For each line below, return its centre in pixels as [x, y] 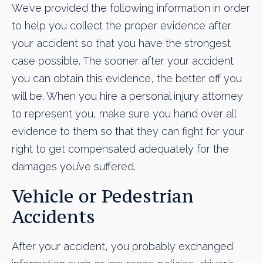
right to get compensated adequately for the [120, 149]
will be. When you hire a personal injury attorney [127, 96]
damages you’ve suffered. [74, 167]
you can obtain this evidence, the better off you [127, 79]
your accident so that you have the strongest [121, 43]
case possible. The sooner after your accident [123, 61]
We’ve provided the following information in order [131, 8]
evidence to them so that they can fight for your [128, 131]
